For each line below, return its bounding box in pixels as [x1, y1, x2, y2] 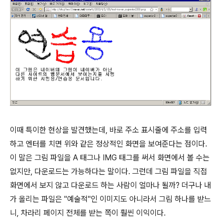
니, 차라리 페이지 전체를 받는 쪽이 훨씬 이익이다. [10, 208, 166, 218]
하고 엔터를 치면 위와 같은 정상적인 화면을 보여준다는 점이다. [10, 139, 207, 149]
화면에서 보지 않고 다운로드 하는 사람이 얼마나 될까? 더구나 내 [10, 181, 211, 190]
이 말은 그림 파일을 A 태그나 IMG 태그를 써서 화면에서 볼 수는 [10, 153, 210, 163]
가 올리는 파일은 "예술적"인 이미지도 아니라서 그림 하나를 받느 [10, 194, 211, 204]
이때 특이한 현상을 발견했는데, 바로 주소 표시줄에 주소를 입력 [10, 125, 207, 135]
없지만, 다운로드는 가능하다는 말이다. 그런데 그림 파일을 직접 [10, 167, 207, 177]
